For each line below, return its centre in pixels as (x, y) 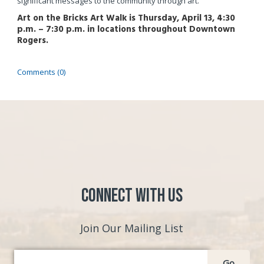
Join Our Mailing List (132, 228)
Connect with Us (132, 196)
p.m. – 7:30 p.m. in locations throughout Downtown (126, 29)
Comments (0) (41, 72)
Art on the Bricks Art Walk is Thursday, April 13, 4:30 (126, 18)
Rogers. (32, 40)
